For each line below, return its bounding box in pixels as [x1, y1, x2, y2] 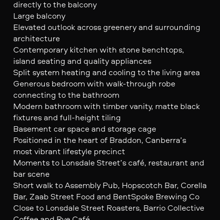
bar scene [13, 167, 50, 179]
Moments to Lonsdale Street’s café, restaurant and [13, 156, 204, 168]
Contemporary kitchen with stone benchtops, [13, 43, 184, 55]
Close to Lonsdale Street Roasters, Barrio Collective [13, 201, 204, 213]
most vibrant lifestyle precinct [13, 145, 125, 157]
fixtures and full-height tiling [13, 111, 121, 123]
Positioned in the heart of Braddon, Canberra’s [13, 134, 186, 145]
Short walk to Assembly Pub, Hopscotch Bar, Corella [13, 179, 207, 191]
